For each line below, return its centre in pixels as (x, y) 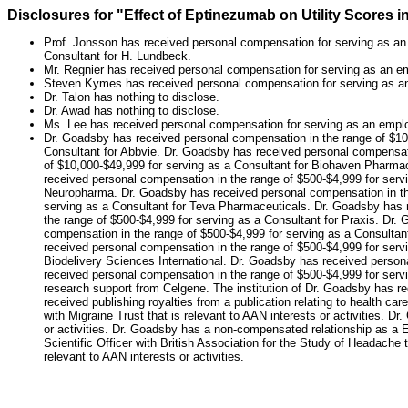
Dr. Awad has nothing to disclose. (132, 111)
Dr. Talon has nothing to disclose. (132, 97)
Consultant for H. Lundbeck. (117, 56)
